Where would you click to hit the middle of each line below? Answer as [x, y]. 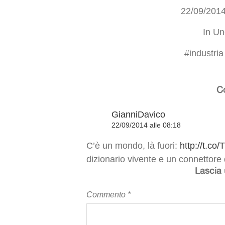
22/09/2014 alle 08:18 [146, 125]
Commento [107, 194]
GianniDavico [138, 115]
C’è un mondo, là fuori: [133, 146]
